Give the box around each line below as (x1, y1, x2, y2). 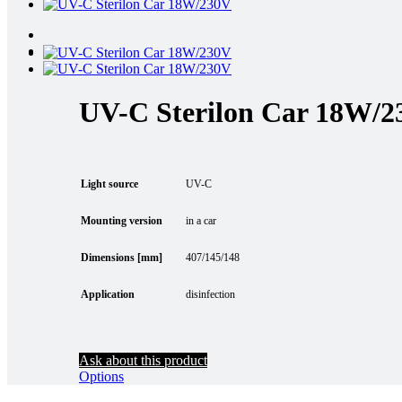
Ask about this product (79, 352, 207, 368)
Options (79, 368, 124, 384)
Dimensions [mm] (81, 250, 162, 264)
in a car (186, 214, 216, 227)
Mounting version (81, 214, 162, 227)
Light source (81, 177, 138, 190)
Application (81, 287, 135, 301)
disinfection (186, 287, 235, 301)
